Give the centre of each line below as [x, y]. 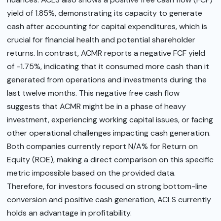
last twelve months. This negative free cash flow [93, 93]
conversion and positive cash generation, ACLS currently [109, 199]
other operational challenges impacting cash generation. [109, 133]
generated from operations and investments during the [107, 79]
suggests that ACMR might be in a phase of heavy [96, 106]
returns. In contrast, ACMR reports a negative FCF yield [106, 53]
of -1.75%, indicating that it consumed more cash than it [108, 66]
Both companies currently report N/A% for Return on [102, 146]
